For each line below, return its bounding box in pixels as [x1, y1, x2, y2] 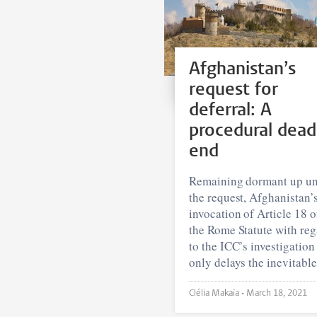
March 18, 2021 [246, 288, 307, 298]
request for [189, 80, 278, 100]
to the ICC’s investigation [189, 237, 315, 254]
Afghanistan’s [189, 59, 296, 79]
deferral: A [189, 100, 272, 120]
